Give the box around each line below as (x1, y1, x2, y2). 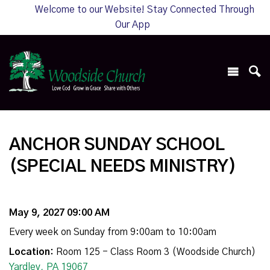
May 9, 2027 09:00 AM (9, 208, 110, 218)
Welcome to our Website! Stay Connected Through (35, 5, 254, 14)
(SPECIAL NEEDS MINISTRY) (9, 159, 236, 176)
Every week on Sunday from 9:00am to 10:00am (9, 227, 216, 237)
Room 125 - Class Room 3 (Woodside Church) (54, 247, 256, 257)
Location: (9, 247, 54, 257)
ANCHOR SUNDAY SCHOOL (9, 137, 225, 154)
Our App (115, 20, 150, 30)
